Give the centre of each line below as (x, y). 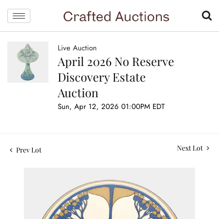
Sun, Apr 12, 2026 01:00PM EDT (111, 107)
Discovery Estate (102, 77)
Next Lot (191, 148)
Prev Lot (28, 150)
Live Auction (77, 48)
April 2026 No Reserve (116, 61)
